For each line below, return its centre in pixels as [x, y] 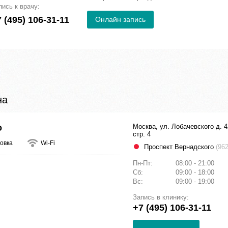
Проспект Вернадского [180, 147]
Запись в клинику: [161, 197]
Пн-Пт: [144, 163]
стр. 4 [142, 134]
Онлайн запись [120, 20]
